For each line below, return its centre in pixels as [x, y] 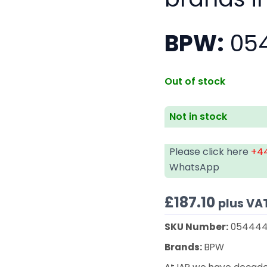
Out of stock [195, 81]
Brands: [184, 247]
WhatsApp [195, 167]
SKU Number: [197, 226]
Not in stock [198, 116]
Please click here [210, 151]
